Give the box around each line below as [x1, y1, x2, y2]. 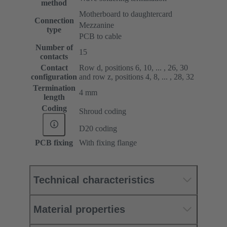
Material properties [33, 203, 125, 215]
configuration [31, 72, 77, 81]
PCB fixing [35, 138, 73, 147]
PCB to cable [79, 31, 122, 41]
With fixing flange [79, 138, 137, 147]
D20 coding [79, 124, 117, 133]
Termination [32, 83, 75, 92]
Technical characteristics [33, 174, 155, 185]
